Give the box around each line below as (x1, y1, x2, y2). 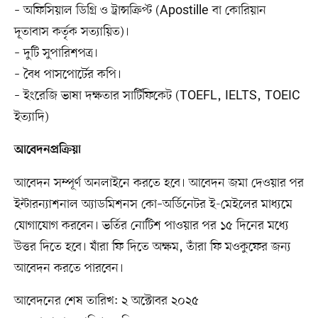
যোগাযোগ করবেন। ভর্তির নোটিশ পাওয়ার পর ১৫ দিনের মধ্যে (13, 217, 289, 235)
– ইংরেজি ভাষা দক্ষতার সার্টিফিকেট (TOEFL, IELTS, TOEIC (13, 87, 300, 105)
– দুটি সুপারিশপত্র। (13, 45, 98, 62)
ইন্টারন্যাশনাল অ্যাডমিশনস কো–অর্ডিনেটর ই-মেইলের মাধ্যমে (13, 196, 292, 214)
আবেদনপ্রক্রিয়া (13, 143, 81, 158)
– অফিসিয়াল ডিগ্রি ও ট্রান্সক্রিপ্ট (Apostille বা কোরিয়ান (13, 2, 266, 20)
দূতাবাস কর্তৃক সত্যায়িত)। (13, 23, 129, 41)
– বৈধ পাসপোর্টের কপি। (13, 66, 121, 84)
